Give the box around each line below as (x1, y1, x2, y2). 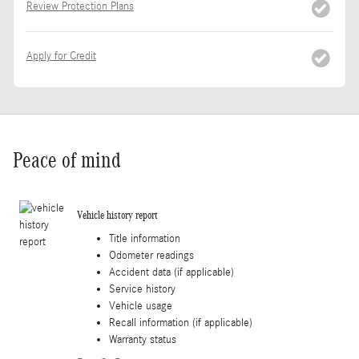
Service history (109, 282, 175, 296)
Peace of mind (13, 147, 121, 172)
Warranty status (109, 333, 176, 346)
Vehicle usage (109, 299, 172, 313)
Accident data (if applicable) (109, 265, 234, 279)
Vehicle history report (77, 209, 158, 222)
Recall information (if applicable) (109, 316, 252, 329)
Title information (109, 232, 180, 245)
